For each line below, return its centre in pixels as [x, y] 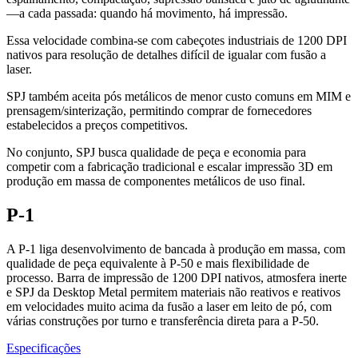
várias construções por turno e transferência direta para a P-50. [163, 320]
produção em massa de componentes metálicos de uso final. [156, 181]
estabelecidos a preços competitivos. [97, 125]
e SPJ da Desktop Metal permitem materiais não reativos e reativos [173, 292]
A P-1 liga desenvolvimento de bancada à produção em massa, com [176, 249]
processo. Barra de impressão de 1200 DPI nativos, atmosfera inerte [177, 277]
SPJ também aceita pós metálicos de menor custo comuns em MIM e [179, 97]
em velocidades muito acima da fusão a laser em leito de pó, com [169, 306]
